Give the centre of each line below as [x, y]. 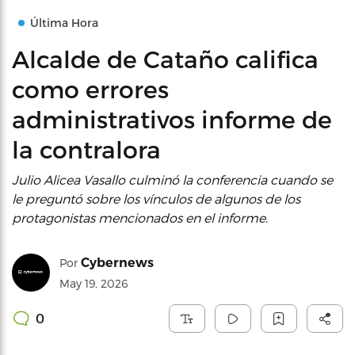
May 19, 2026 [94, 283]
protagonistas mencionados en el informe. [140, 218]
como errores [90, 89]
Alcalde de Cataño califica [165, 59]
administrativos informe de [172, 119]
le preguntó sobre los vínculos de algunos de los [156, 198]
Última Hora [64, 23]
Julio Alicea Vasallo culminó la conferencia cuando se [172, 179]
